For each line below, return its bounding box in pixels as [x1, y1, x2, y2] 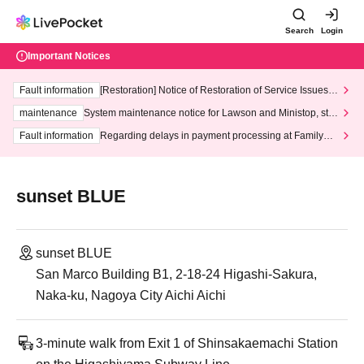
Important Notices [28, 50, 110, 62]
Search [284, 26, 314, 35]
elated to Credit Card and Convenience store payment [100, 97, 338, 109]
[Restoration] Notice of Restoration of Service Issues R [100, 84, 338, 96]
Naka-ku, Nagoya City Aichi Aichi [36, 288, 226, 302]
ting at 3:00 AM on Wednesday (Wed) [84, 120, 248, 132]
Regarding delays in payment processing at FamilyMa [100, 130, 337, 141]
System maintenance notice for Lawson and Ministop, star [84, 107, 337, 119]
